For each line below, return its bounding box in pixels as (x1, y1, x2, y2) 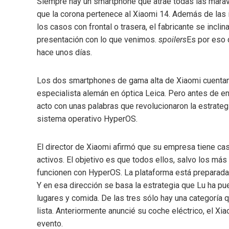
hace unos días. (37, 48, 92, 57)
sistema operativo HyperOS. (37, 114, 138, 124)
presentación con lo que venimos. (37, 35, 158, 44)
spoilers (158, 35, 187, 44)
